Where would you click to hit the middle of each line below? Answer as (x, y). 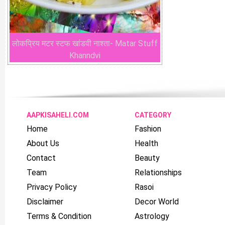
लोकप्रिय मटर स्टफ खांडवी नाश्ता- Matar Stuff (85, 43)
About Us (43, 143)
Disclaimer (45, 202)
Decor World (157, 202)
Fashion (148, 129)
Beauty (147, 158)
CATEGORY (153, 115)
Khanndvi (85, 55)
